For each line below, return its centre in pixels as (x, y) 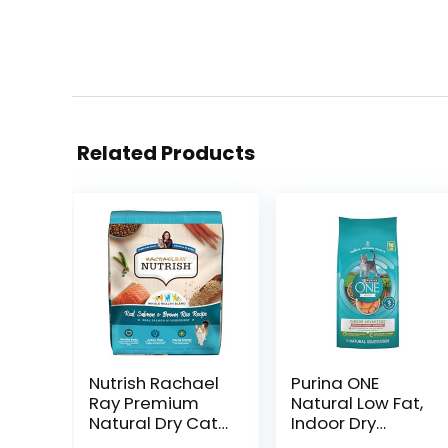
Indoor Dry (333, 423)
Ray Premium (143, 403)
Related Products (166, 153)
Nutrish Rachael (153, 383)
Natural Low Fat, (356, 403)
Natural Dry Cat (153, 423)
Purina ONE (334, 383)
